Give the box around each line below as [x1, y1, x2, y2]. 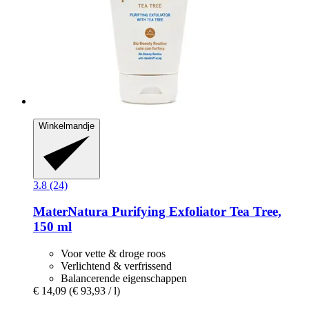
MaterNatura [33, 204, 108, 219]
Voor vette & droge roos [61, 248, 166, 260]
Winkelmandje [39, 121, 94, 132]
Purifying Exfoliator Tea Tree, [108, 204, 281, 219]
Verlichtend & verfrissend [61, 260, 172, 272]
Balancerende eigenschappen [61, 272, 187, 285]
